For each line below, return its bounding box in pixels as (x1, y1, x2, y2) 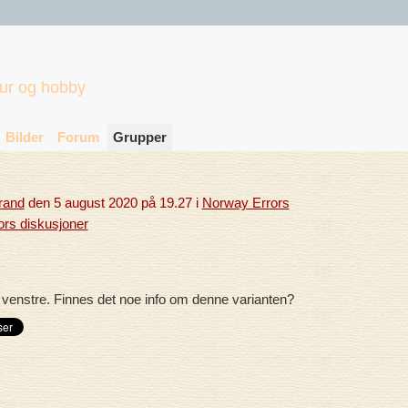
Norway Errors (201, 194, 290, 210)
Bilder (5, 129, 44, 145)
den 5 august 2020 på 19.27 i (24, 194, 202, 210)
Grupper (112, 129, 167, 145)
